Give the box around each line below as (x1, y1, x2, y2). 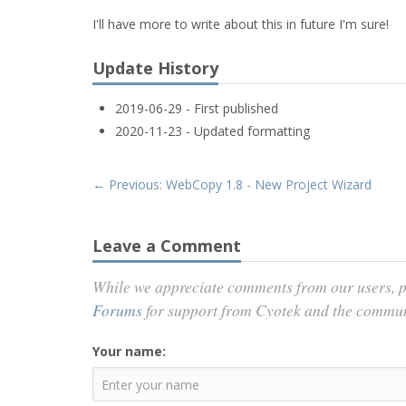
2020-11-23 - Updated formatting (115, 122, 310, 140)
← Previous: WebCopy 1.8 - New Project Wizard (92, 176, 372, 193)
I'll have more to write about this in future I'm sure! (92, 15, 389, 33)
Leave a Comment (92, 235, 241, 256)
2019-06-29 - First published (115, 100, 278, 117)
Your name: (92, 343, 166, 360)
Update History (92, 57, 218, 79)
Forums (92, 299, 142, 321)
